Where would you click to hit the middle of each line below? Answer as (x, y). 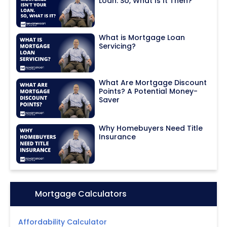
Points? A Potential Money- (148, 91)
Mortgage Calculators (81, 194)
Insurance (118, 137)
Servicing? (118, 46)
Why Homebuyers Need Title (151, 128)
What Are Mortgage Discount (153, 83)
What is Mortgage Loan (142, 37)
